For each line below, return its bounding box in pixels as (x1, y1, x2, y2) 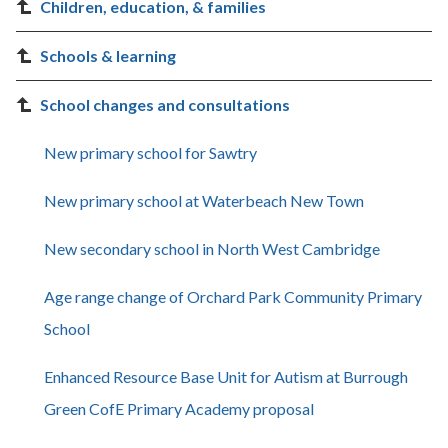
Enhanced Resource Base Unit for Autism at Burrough (44, 367, 408, 386)
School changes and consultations (40, 95, 290, 114)
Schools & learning (40, 46, 176, 65)
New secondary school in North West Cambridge (44, 239, 380, 258)
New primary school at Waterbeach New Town (44, 191, 364, 210)
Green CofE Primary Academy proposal (44, 399, 314, 418)
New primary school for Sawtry (44, 143, 257, 162)
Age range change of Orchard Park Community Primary (44, 287, 422, 306)
